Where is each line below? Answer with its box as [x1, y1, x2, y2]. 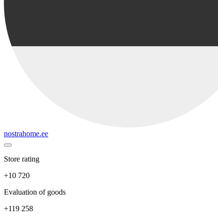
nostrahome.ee [4, 129, 48, 138]
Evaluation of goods [4, 187, 66, 196]
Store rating [4, 154, 39, 163]
